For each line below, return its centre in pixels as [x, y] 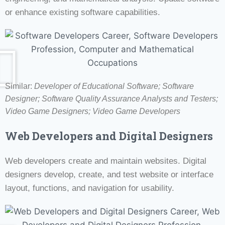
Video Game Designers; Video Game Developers [93, 111]
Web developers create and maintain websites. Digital [106, 161]
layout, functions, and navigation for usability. [90, 188]
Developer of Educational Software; [98, 86]
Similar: [20, 86]
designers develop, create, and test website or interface [109, 174]
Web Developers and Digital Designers [109, 136]
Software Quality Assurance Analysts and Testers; [130, 98]
